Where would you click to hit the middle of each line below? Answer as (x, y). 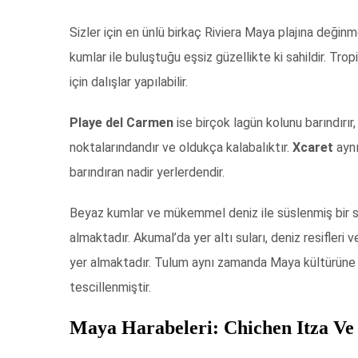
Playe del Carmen (121, 123)
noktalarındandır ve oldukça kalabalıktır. (181, 148)
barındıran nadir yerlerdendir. (147, 173)
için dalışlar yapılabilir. (129, 82)
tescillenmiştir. (110, 288)
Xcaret (314, 148)
